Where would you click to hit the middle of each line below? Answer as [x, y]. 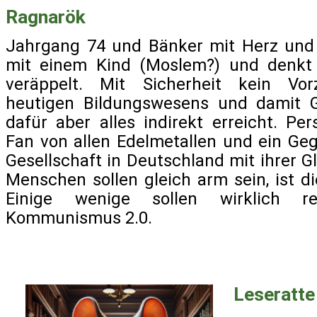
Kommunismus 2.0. [79, 218]
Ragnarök [46, 17]
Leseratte [274, 294]
